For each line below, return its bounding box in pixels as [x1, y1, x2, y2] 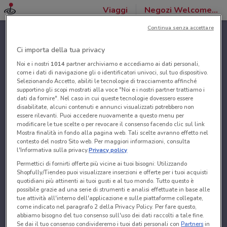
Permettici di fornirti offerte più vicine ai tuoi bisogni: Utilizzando [17, 160, 187, 168]
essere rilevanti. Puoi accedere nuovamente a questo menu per [17, 111, 184, 120]
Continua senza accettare [147, 24, 214, 32]
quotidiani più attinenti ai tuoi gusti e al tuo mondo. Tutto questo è [17, 177, 194, 185]
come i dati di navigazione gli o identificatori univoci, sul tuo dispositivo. [17, 68, 209, 77]
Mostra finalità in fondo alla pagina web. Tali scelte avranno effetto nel [17, 129, 209, 137]
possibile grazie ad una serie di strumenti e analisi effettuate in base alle [17, 185, 210, 194]
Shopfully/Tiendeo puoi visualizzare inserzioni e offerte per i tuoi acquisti [17, 168, 208, 177]
